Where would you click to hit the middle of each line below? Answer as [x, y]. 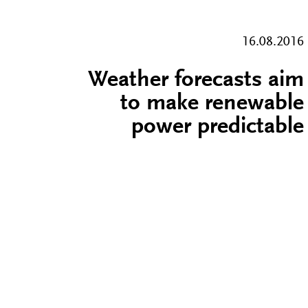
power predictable [218, 127]
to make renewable [212, 104]
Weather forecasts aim [196, 80]
